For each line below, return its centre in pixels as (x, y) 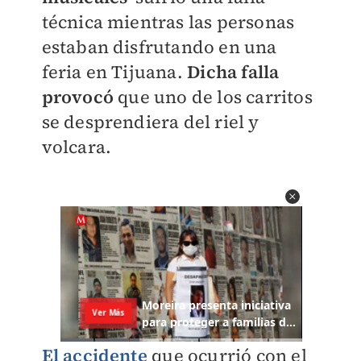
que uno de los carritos (215, 97)
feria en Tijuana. (114, 72)
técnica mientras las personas (168, 22)
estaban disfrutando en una (159, 47)
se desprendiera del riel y (150, 122)
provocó (80, 97)
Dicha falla (233, 72)
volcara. (79, 147)
